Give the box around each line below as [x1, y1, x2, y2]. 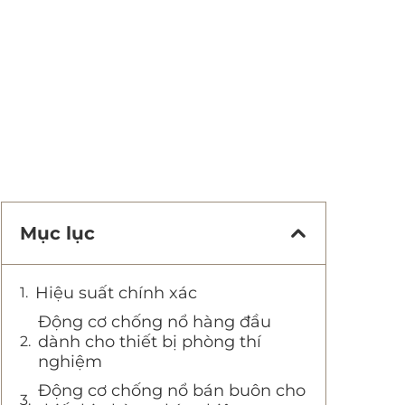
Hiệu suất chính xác [35, 283, 197, 303]
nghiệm [38, 352, 102, 372]
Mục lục [20, 222, 95, 244]
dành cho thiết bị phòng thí [38, 332, 261, 352]
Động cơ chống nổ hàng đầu [38, 312, 271, 332]
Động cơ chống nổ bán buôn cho [38, 381, 306, 400]
